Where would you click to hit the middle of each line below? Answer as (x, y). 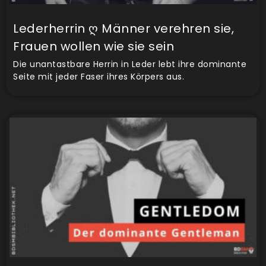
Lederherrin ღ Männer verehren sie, (123, 29)
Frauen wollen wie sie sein (94, 47)
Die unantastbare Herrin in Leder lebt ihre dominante (130, 64)
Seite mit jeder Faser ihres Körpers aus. (99, 77)
